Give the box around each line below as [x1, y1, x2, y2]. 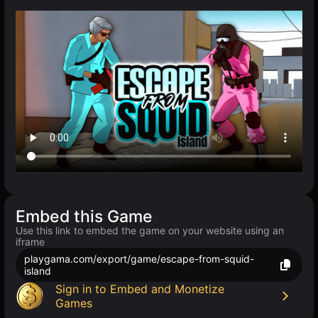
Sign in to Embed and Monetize [55, 282, 224, 297]
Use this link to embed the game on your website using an [16, 224, 284, 237]
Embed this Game [16, 207, 153, 227]
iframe [16, 236, 45, 248]
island [24, 265, 51, 278]
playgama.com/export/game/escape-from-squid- [24, 253, 254, 265]
